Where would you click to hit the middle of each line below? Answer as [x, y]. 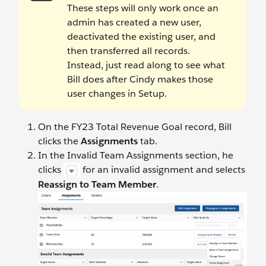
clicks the [59, 141]
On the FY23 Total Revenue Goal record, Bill [135, 127]
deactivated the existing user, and [141, 37]
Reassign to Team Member [97, 185]
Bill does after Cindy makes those [140, 80]
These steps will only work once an [143, 8]
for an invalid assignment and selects [163, 170]
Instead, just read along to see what [146, 65]
